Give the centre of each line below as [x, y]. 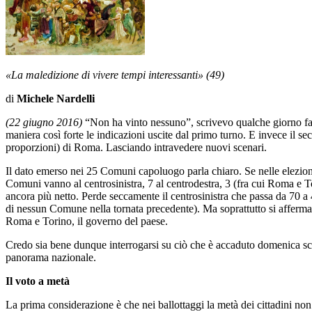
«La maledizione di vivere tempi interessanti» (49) [115, 75]
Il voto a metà [38, 281]
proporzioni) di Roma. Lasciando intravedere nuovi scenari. [136, 148]
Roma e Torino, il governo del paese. [87, 221]
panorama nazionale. [51, 258]
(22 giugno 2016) [44, 123]
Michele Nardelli [56, 99]
